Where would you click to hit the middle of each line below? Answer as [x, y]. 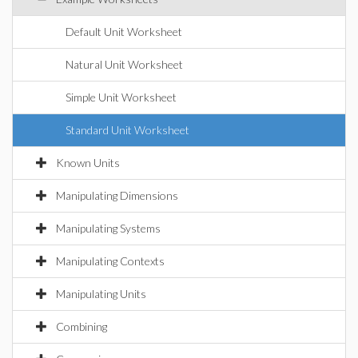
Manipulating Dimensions [117, 195]
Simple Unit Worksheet [121, 97]
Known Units [88, 163]
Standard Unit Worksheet [127, 130]
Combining [82, 326]
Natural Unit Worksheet [124, 64]
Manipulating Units [101, 294]
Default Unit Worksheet [124, 32]
